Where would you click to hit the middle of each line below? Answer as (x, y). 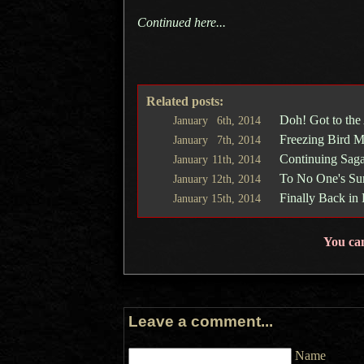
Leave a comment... (200, 321)
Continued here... (182, 22)
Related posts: (185, 101)
